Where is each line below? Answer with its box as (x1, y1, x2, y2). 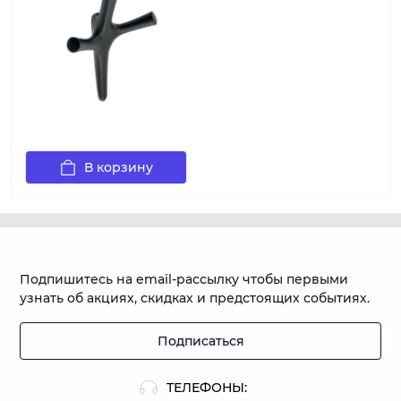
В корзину (84, 159, 153, 175)
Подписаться (157, 333, 244, 349)
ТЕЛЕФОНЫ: (166, 380, 247, 396)
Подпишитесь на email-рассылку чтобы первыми (20, 271, 349, 287)
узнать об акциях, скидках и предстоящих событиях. (20, 290, 371, 306)
